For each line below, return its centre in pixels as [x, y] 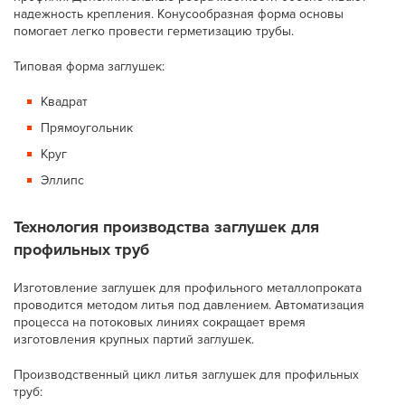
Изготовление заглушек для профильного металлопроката [188, 288]
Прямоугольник [87, 128]
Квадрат [65, 102]
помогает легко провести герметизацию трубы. [154, 31]
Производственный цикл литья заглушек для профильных [187, 375]
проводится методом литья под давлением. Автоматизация [189, 305]
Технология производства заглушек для [167, 227]
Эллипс [63, 180]
